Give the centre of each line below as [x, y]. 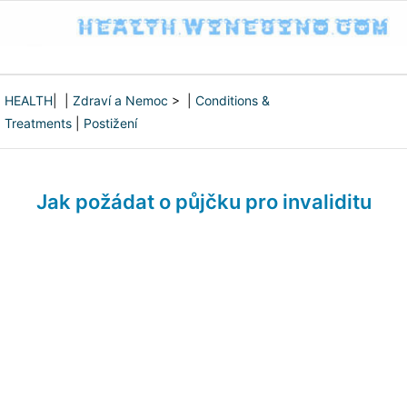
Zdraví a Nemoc [120, 100]
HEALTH [29, 100]
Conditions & [233, 100]
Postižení [110, 123]
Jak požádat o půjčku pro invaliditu [203, 202]
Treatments [38, 123]
